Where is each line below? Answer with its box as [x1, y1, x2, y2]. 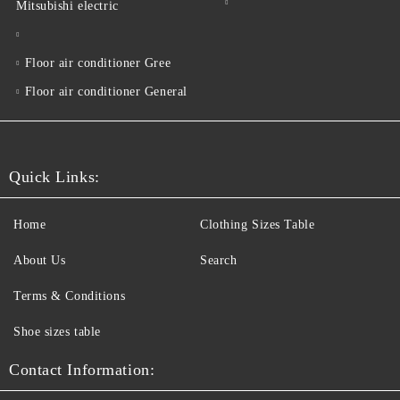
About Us [13, 254, 66, 268]
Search [200, 254, 237, 268]
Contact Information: [9, 361, 155, 379]
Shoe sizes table [13, 325, 101, 339]
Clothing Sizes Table [200, 218, 315, 232]
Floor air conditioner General [24, 85, 187, 99]
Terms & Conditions [13, 289, 126, 304]
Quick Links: [9, 168, 100, 187]
